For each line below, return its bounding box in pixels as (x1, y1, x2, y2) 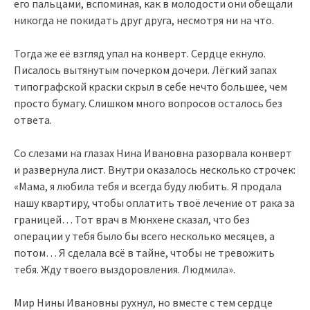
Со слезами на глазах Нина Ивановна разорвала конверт (14, 145, 292, 160)
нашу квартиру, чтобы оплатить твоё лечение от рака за (14, 195, 295, 210)
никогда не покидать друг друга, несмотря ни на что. (14, 12, 274, 27)
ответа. (14, 112, 52, 127)
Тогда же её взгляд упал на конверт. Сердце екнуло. (14, 46, 266, 60)
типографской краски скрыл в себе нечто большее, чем (14, 79, 287, 93)
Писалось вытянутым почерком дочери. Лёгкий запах (14, 62, 277, 77)
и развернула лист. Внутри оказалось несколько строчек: (14, 162, 295, 176)
